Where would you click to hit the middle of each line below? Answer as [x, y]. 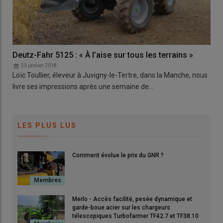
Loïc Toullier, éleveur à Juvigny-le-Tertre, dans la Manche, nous [110, 75]
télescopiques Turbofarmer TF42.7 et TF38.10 [135, 216]
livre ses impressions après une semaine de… [83, 86]
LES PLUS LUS [47, 125]
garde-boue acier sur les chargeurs [121, 207]
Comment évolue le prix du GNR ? [118, 155]
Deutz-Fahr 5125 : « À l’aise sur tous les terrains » [103, 55]
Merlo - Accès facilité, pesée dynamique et [132, 199]
